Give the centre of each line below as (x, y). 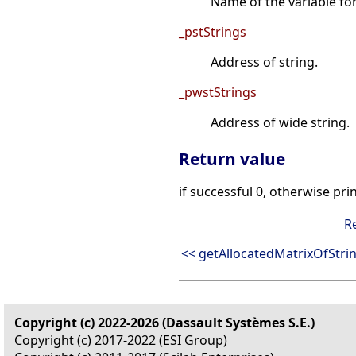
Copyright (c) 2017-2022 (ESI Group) (121, 341)
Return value (232, 159)
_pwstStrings (218, 93)
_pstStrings (213, 32)
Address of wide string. (280, 123)
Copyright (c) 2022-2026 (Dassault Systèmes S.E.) (164, 323)
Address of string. (264, 62)
